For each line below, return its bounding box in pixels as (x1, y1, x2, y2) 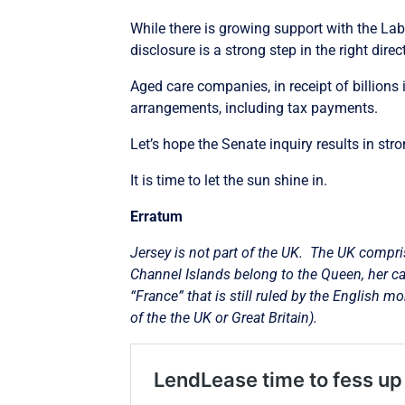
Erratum (130, 208, 184, 226)
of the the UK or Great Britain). (130, 309, 318, 327)
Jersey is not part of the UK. (130, 244, 304, 262)
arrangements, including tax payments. (130, 99, 379, 118)
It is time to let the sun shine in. (130, 172, 328, 190)
